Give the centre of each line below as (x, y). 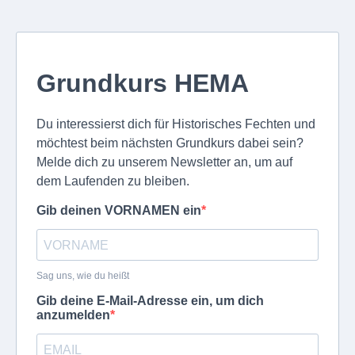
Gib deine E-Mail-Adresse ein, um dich (150, 301)
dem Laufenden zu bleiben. (113, 181)
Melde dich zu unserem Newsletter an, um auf (164, 162)
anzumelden (73, 315)
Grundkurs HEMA (143, 83)
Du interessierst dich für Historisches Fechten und (176, 124)
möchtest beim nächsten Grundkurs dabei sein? (170, 143)
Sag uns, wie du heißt (83, 276)
